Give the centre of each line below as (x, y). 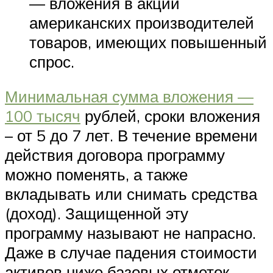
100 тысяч (43, 116)
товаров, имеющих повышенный (148, 42)
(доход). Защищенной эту (97, 214)
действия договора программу (115, 155)
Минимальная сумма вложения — (129, 97)
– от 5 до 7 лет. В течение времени (131, 136)
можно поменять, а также (96, 175)
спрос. (52, 61)
